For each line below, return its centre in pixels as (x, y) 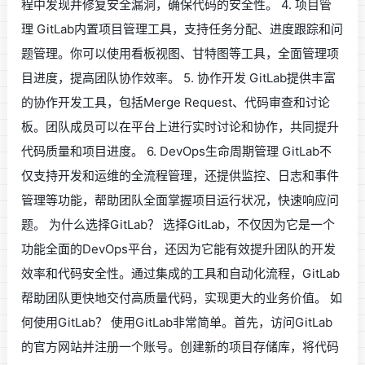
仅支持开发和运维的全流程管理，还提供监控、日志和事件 (180, 175)
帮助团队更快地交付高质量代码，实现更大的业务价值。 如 (182, 297)
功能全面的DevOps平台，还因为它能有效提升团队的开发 (179, 248)
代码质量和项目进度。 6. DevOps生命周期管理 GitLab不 (177, 151)
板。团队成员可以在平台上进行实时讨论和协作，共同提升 (180, 126)
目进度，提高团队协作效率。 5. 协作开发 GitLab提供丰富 (179, 77)
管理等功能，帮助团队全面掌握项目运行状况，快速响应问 (180, 200)
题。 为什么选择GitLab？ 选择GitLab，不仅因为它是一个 (178, 224)
